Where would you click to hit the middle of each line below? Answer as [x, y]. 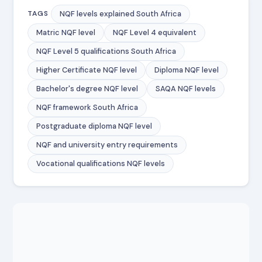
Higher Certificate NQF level [87, 70]
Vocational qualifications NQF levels [101, 163]
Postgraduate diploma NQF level [94, 126]
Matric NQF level [66, 32]
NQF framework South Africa [87, 107]
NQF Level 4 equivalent [155, 32]
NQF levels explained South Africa [121, 13]
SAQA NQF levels [186, 88]
